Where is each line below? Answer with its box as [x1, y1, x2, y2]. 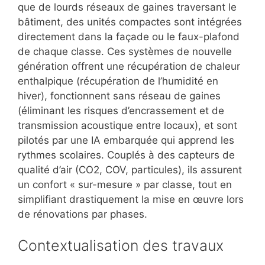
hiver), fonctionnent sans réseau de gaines [18, 89, 221, 102]
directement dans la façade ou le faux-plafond [18, 30, 240, 43]
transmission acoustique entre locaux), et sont [18, 119, 237, 131]
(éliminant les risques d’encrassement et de [18, 104, 224, 117]
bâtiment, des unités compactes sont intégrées [18, 15, 242, 28]
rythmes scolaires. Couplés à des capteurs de [18, 148, 235, 161]
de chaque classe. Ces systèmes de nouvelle [18, 45, 232, 57]
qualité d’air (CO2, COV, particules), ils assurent [18, 163, 242, 176]
